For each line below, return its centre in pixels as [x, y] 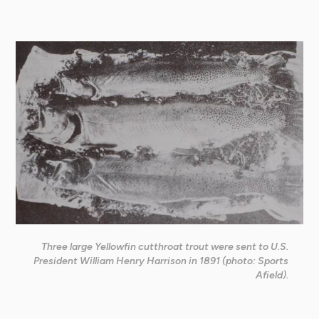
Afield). [272, 276]
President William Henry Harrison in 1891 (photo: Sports [161, 261]
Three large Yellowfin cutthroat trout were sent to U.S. [165, 247]
